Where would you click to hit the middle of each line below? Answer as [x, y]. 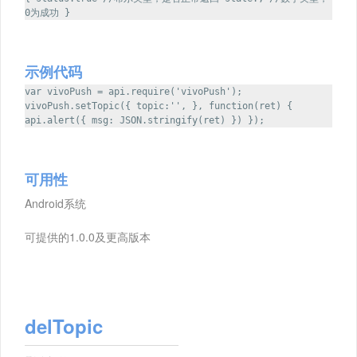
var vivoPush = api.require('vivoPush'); [133, 92]
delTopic [64, 326]
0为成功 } [47, 13]
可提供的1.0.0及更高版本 [88, 237]
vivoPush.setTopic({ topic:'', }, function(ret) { [159, 106]
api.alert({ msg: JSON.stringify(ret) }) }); [145, 121]
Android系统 [55, 204]
